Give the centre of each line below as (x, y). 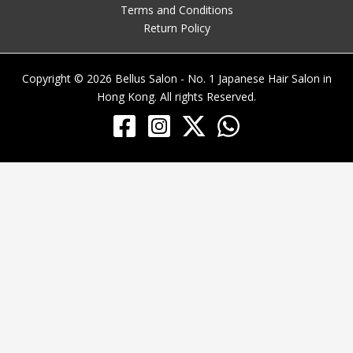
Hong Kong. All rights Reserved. (176, 97)
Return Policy (176, 28)
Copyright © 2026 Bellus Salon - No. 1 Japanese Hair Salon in (176, 79)
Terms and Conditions (176, 10)
